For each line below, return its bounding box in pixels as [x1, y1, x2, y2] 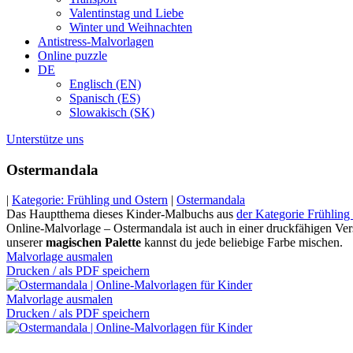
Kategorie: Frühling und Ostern [12, 193, 168, 207]
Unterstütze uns [6, 132, 84, 146]
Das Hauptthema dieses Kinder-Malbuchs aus [6, 207, 236, 221]
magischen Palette [46, 236, 141, 250]
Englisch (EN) [69, 77, 141, 91]
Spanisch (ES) [69, 91, 140, 105]
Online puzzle [38, 49, 107, 62]
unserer [6, 236, 46, 250]
